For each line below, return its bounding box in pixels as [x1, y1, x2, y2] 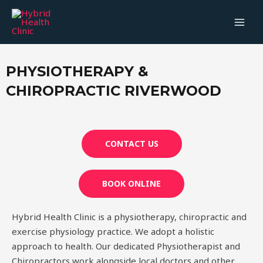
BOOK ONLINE [102, 178, 161, 189]
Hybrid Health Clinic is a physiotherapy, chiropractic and [12, 211, 247, 222]
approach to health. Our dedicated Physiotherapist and [12, 240, 240, 252]
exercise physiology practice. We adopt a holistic [12, 225, 214, 237]
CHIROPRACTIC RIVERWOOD [6, 82, 221, 99]
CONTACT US [104, 138, 159, 149]
